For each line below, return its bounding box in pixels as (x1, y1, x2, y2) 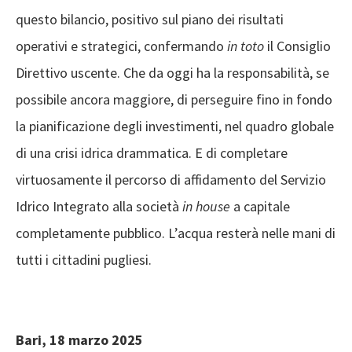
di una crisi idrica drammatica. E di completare (16, 143, 288, 162)
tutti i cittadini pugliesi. (16, 250, 152, 269)
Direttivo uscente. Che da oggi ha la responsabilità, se (16, 63, 329, 82)
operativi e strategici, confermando (16, 36, 227, 55)
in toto (227, 36, 264, 55)
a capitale (230, 196, 290, 215)
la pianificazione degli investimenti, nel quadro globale (16, 116, 334, 135)
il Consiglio (264, 36, 331, 55)
